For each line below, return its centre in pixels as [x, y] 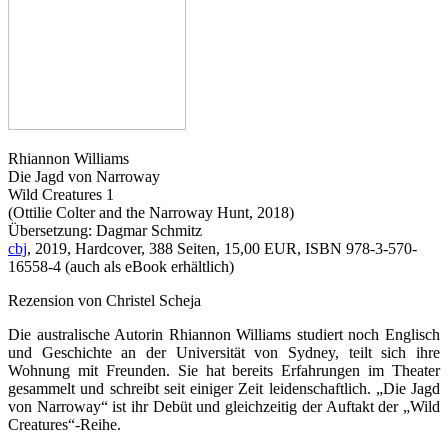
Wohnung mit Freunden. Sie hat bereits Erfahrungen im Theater [224, 370]
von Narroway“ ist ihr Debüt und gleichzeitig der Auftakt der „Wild [224, 406]
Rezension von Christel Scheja [104, 300]
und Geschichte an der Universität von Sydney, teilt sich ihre [224, 352]
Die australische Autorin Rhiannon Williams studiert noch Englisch [224, 334]
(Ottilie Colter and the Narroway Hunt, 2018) [151, 212]
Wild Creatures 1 [61, 194]
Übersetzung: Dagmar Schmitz [105, 230]
